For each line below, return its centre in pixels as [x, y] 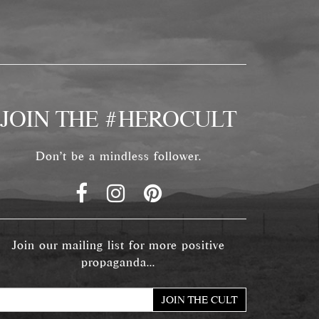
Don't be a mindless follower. [118, 156]
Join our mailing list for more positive [118, 245]
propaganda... [118, 262]
